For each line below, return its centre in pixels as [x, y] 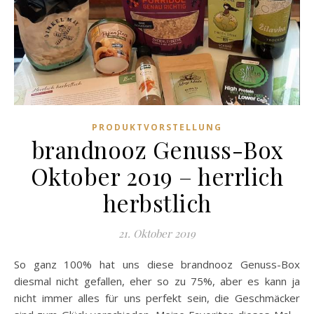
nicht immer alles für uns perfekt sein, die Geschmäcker [157, 298]
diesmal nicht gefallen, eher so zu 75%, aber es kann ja [157, 281]
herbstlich [157, 203]
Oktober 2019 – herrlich [157, 176]
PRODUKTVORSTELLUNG [157, 128]
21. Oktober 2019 [157, 234]
